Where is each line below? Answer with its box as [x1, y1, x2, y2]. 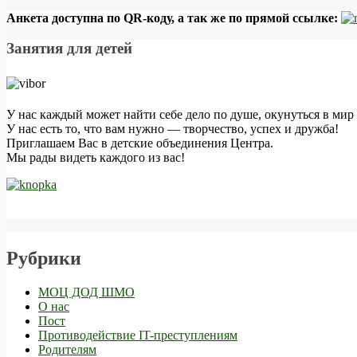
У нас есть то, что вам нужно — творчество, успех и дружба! [6, 121, 339, 135]
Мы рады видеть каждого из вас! [6, 150, 185, 164]
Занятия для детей [6, 40, 132, 57]
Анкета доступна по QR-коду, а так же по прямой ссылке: [6, 10, 341, 25]
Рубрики [6, 247, 81, 269]
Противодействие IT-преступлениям [38, 328, 237, 342]
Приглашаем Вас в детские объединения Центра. [6, 135, 273, 150]
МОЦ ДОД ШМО [38, 284, 135, 299]
